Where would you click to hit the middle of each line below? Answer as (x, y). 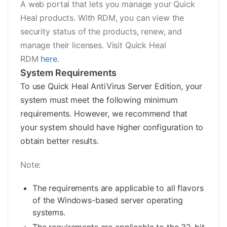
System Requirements (69, 73)
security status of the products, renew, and (101, 32)
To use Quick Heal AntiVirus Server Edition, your (111, 86)
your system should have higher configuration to (112, 127)
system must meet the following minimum (99, 100)
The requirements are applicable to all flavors (118, 188)
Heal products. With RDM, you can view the (102, 18)
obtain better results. (60, 141)
